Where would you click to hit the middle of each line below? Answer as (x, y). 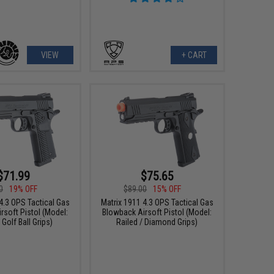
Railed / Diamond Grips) (157, 222)
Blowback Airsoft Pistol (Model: (157, 212)
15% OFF (167, 189)
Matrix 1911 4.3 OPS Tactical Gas (157, 202)
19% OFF (24, 189)
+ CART (194, 55)
